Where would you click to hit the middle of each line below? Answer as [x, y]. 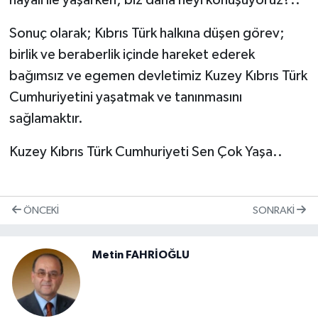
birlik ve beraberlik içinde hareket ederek [132, 55]
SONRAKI [275, 210]
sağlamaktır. [46, 119]
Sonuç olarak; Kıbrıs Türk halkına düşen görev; [147, 34]
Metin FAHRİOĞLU [141, 255]
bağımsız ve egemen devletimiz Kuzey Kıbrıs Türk [158, 76]
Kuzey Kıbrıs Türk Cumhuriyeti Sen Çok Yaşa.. [146, 152]
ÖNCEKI [40, 210]
